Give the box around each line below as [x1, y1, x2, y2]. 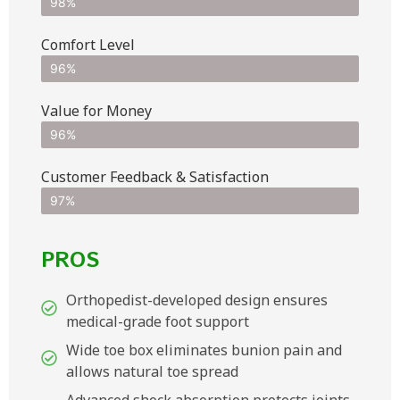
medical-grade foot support [66, 312, 249, 332]
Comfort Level [41, 35, 135, 55]
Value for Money [41, 101, 152, 121]
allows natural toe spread [66, 362, 238, 382]
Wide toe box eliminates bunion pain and [66, 340, 342, 361]
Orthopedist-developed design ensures [66, 290, 328, 311]
